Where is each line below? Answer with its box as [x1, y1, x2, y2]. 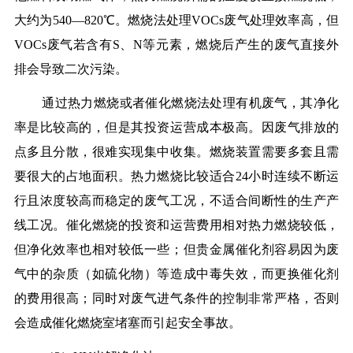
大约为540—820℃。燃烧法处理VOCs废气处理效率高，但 [13, 13, 340, 28]
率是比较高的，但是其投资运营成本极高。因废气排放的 [13, 121, 340, 135]
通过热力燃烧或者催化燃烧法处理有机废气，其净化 [42, 96, 340, 110]
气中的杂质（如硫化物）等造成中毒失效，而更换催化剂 [13, 267, 340, 281]
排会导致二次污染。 [13, 62, 128, 76]
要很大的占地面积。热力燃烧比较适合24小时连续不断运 [13, 169, 340, 184]
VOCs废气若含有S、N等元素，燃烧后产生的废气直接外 [13, 38, 340, 52]
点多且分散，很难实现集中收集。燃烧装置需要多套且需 [13, 145, 340, 159]
